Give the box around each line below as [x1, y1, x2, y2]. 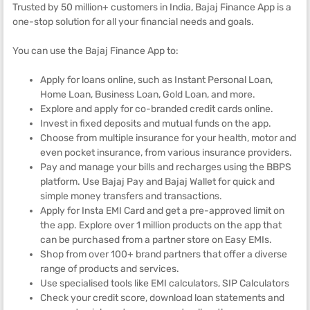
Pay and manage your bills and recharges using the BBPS [40, 161, 291, 173]
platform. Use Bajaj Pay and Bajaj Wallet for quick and [40, 176, 275, 188]
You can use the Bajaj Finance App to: [12, 45, 179, 57]
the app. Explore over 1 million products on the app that [40, 219, 282, 231]
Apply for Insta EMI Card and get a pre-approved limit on [40, 205, 284, 217]
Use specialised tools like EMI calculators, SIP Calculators [40, 277, 289, 289]
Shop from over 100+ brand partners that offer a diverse [40, 248, 287, 260]
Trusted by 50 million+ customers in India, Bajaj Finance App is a [12, 1, 291, 13]
